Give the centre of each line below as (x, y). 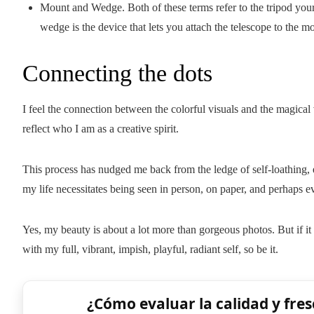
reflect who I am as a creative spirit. (101, 129)
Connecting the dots (117, 73)
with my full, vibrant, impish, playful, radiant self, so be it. (150, 249)
